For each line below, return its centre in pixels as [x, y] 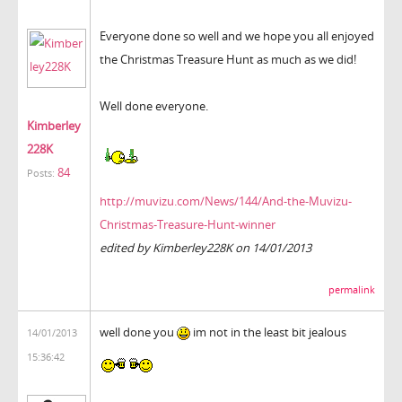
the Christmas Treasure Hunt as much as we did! [228, 59]
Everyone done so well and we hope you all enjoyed [237, 35]
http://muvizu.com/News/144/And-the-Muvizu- [226, 201]
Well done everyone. [154, 105]
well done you [138, 332]
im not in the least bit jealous [268, 332]
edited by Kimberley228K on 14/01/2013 [205, 248]
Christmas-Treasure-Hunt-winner [188, 225]
